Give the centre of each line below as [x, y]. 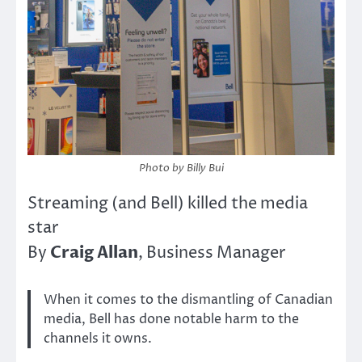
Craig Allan [94, 252]
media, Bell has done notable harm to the [171, 319]
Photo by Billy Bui [181, 168]
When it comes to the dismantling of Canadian [188, 299]
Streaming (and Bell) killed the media [168, 204]
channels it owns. [98, 338]
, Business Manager [212, 253]
